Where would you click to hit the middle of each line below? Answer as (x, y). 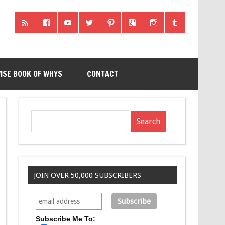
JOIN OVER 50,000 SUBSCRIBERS (87, 175)
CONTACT (102, 74)
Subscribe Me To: (66, 219)
